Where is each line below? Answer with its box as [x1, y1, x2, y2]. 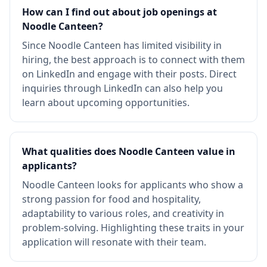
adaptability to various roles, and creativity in [22, 207, 224, 220]
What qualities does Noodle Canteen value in [22, 145, 235, 158]
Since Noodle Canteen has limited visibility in [22, 39, 222, 52]
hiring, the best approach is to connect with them [22, 53, 245, 66]
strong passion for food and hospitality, [22, 193, 201, 206]
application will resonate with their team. [22, 235, 206, 249]
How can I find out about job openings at [22, 5, 217, 18]
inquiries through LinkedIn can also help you [22, 82, 223, 95]
